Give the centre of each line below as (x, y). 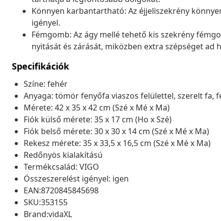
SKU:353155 (46, 202)
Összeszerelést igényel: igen (76, 178)
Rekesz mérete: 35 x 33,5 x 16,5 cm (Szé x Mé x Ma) (117, 143)
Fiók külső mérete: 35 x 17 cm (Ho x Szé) (98, 119)
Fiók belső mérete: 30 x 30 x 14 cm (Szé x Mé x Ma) (116, 131)
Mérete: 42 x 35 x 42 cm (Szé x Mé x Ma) (97, 107)
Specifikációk (40, 66)
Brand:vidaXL (48, 214)
